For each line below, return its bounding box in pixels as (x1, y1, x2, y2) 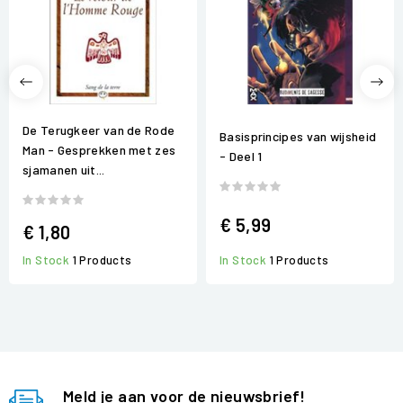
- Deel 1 (219, 148, 263, 165)
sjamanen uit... (22, 162, 105, 178)
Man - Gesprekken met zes (22, 142, 176, 158)
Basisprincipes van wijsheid (219, 129, 377, 145)
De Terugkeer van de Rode (22, 122, 175, 139)
